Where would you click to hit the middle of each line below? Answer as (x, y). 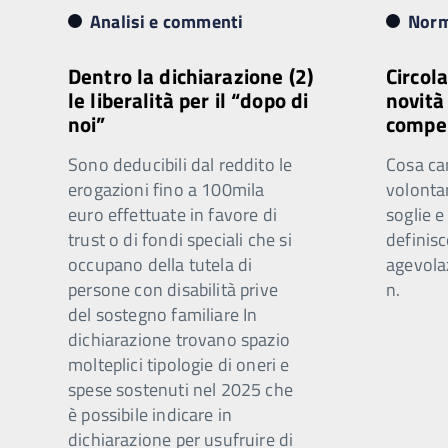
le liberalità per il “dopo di (188, 100)
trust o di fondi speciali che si (180, 239)
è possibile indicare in (150, 414)
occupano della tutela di (160, 264)
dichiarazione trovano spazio (179, 339)
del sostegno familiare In (163, 314)
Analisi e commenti (167, 21)
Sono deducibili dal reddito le (180, 164)
